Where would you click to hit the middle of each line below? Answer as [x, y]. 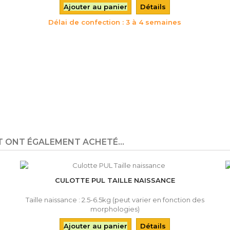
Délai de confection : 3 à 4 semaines [115, 22]
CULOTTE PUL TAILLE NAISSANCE [115, 180]
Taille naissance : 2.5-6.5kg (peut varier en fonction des [115, 200]
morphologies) [115, 209]
